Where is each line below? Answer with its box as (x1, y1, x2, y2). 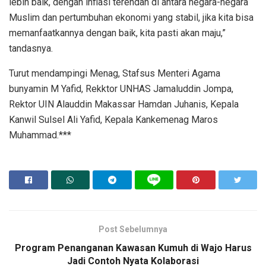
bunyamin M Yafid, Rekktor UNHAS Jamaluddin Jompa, (9, 83, 233, 95)
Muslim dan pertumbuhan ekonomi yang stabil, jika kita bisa (9, 12, 254, 24)
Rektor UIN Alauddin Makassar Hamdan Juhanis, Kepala (9, 99, 239, 110)
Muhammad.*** (9, 129, 71, 141)
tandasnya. (9, 43, 53, 55)
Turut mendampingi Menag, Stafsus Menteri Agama (9, 68, 220, 80)
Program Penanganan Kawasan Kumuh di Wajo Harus (14, 242, 252, 254)
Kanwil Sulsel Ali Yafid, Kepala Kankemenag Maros (9, 114, 218, 126)
